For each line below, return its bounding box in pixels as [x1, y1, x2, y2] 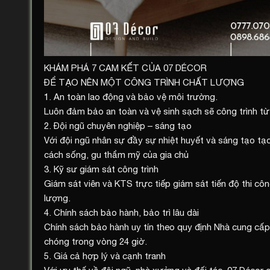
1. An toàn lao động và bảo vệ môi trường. [44, 92, 218, 102]
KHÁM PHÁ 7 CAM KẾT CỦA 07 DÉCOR [44, 63, 207, 74]
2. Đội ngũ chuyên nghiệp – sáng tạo [44, 121, 192, 131]
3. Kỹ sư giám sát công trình [44, 164, 159, 175]
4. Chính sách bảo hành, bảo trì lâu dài [44, 207, 199, 218]
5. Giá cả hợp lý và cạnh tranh [44, 251, 166, 262]
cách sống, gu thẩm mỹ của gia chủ [44, 149, 189, 160]
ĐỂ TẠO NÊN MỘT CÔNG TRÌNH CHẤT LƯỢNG [44, 77, 244, 88]
